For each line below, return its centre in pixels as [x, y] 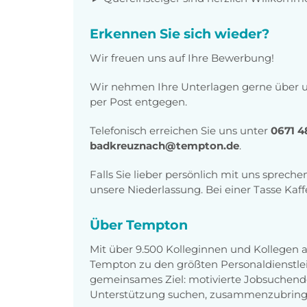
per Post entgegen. [138, 101]
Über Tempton [139, 224]
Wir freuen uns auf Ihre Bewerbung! [182, 58]
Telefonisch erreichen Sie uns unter [180, 130]
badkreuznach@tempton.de [164, 145]
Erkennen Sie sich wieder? [180, 33]
